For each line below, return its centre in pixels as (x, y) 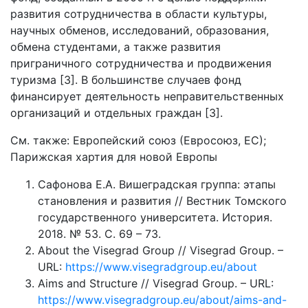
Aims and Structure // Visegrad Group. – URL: (156, 283)
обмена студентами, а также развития (115, 47)
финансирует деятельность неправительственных (147, 96)
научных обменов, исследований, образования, (140, 30)
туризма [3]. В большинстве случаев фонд (126, 80)
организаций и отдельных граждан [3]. (117, 113)
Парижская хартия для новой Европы (114, 157)
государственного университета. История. (155, 217)
